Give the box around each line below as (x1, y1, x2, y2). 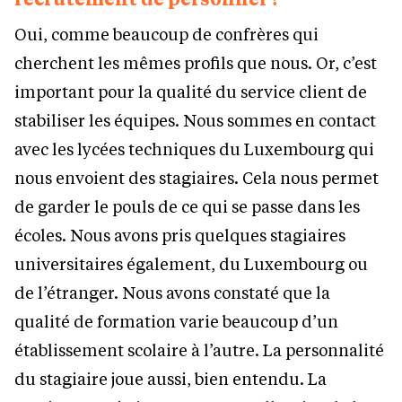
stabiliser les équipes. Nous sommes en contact (14, 109, 376, 132)
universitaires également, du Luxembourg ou (14, 253, 368, 275)
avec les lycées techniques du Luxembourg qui (14, 138, 374, 161)
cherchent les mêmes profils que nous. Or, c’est (14, 52, 377, 74)
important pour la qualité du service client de (14, 81, 367, 103)
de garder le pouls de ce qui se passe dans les (14, 196, 360, 218)
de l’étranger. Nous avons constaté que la (14, 282, 330, 304)
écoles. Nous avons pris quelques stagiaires (14, 224, 345, 247)
